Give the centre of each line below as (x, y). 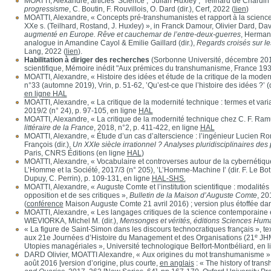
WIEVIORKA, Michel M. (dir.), (72, 221)
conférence (45, 204)
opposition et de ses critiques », (77, 195)
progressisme (46, 9)
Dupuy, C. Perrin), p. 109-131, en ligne (88, 178)
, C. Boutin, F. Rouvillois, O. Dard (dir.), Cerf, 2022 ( (151, 9)
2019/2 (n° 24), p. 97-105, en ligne (81, 111)
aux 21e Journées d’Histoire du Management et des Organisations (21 (139, 238)
